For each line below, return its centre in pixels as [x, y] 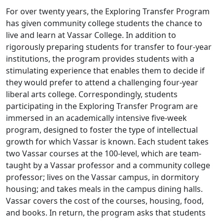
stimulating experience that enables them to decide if [105, 70]
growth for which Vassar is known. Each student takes [107, 141]
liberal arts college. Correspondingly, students [92, 94]
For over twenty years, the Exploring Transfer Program [108, 11]
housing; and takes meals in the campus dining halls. [104, 189]
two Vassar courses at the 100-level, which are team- [104, 153]
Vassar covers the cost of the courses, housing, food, [105, 201]
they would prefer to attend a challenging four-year [102, 82]
